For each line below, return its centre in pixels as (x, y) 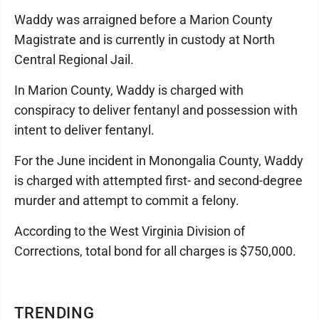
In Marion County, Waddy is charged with (129, 90)
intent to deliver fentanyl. (86, 130)
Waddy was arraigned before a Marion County (143, 20)
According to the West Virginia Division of (130, 231)
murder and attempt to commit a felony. (128, 200)
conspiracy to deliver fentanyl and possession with (156, 110)
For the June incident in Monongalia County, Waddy (159, 161)
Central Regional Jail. (75, 59)
